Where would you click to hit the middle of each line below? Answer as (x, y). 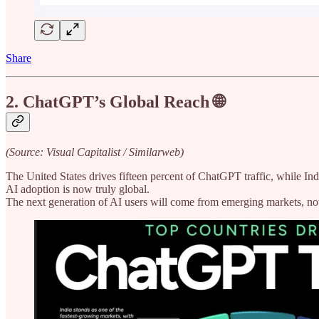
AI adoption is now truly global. (78, 189)
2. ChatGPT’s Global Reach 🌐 (115, 102)
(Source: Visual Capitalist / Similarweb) (95, 152)
